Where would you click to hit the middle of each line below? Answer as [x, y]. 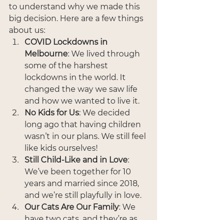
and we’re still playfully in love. [83, 195]
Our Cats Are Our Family [72, 207]
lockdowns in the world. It [76, 77]
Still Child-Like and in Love [76, 160]
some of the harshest [67, 65]
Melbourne [46, 54]
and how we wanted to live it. [82, 101]
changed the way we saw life [82, 89]
